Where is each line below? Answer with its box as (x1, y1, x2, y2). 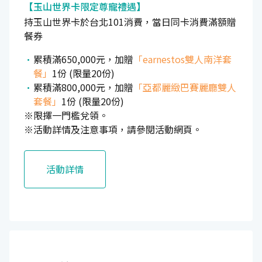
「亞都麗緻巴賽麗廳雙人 (133, 80, 236, 94)
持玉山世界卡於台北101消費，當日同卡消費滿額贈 (24, 14, 236, 29)
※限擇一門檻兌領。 (24, 108, 108, 122)
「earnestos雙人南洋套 (133, 51, 232, 66)
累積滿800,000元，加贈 (33, 80, 133, 94)
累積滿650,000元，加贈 (33, 51, 133, 66)
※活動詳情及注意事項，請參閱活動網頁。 (24, 122, 202, 136)
